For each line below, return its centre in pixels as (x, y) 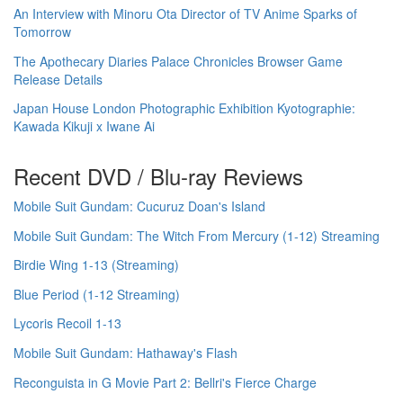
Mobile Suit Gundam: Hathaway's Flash (125, 352)
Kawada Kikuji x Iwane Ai (84, 126)
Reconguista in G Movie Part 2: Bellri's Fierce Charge (165, 382)
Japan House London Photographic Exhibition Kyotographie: (184, 108)
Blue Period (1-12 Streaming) (97, 294)
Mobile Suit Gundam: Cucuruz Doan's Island (139, 206)
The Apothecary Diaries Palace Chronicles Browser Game (178, 61)
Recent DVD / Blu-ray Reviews (158, 175)
